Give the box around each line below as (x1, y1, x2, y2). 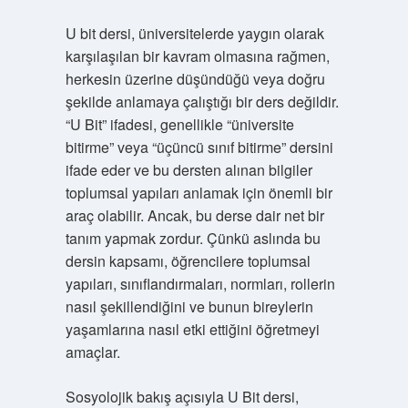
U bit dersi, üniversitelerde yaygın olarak (65, 23, 324, 44)
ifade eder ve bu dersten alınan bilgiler (65, 159, 312, 180)
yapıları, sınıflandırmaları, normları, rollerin (65, 273, 335, 294)
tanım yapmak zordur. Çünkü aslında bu (65, 228, 321, 249)
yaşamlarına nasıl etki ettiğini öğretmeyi (65, 319, 320, 340)
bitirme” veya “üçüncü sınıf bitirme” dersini (65, 137, 333, 158)
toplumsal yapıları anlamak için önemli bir (65, 182, 332, 203)
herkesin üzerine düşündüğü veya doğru (65, 68, 325, 89)
